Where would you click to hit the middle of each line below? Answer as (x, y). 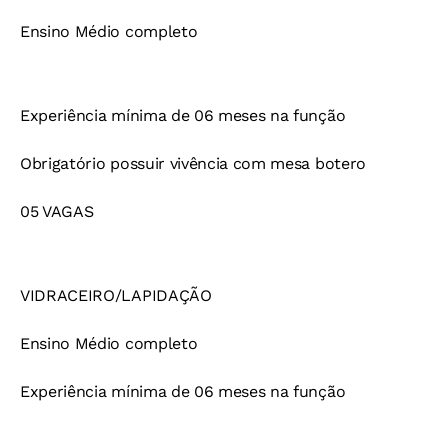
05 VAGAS (57, 212)
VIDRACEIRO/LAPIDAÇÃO (116, 296)
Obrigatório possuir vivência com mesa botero (193, 164)
